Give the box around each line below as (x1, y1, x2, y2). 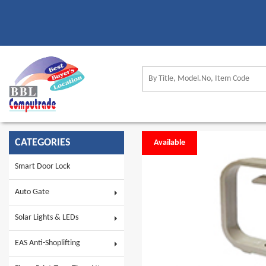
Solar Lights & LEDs (15, 213, 78, 222)
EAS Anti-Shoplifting (15, 238, 80, 248)
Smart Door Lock (15, 161, 70, 171)
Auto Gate (15, 187, 49, 197)
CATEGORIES (15, 137, 71, 148)
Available (154, 138, 185, 147)
